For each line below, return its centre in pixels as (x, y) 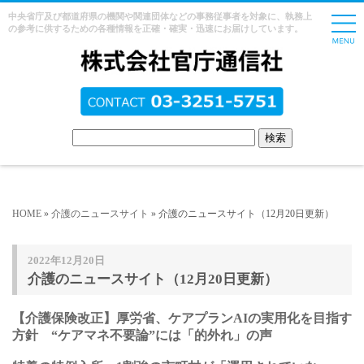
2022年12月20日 (66, 260)
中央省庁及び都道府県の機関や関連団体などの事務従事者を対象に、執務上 (160, 16)
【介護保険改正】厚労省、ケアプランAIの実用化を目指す (182, 318)
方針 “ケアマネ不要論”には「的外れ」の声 (142, 335)
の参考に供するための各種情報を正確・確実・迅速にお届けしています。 (156, 28)
